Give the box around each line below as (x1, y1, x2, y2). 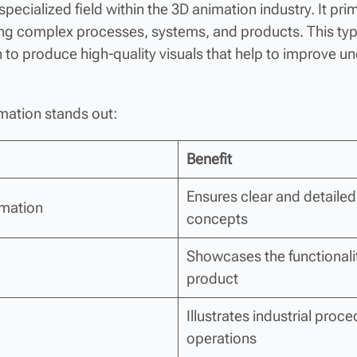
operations (186, 329, 257, 348)
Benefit (186, 150, 232, 169)
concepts (186, 210, 248, 229)
